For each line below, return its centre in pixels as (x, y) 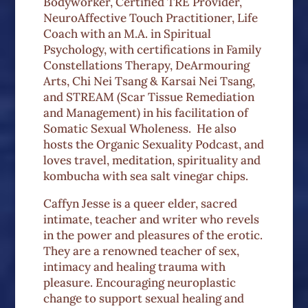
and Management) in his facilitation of (145, 113)
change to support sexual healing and (143, 299)
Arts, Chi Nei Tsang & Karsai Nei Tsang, (149, 81)
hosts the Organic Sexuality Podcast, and (153, 145)
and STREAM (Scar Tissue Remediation (148, 97)
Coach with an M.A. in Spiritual (127, 34)
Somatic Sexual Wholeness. (117, 129)
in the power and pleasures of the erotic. (153, 235)
